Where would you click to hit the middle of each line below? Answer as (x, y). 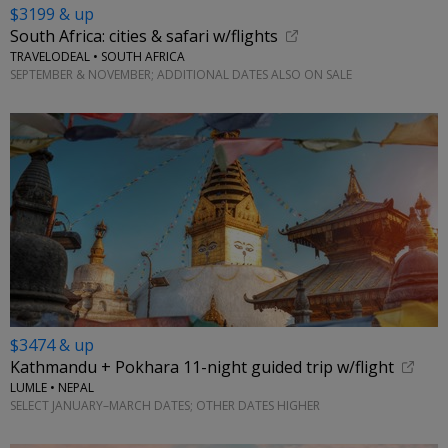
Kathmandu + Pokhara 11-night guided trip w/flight (202, 367)
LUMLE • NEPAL (52, 388)
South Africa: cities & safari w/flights (144, 36)
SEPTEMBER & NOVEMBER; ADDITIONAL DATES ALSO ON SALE (181, 74)
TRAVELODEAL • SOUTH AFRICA (97, 57)
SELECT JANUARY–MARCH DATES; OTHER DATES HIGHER (165, 405)
